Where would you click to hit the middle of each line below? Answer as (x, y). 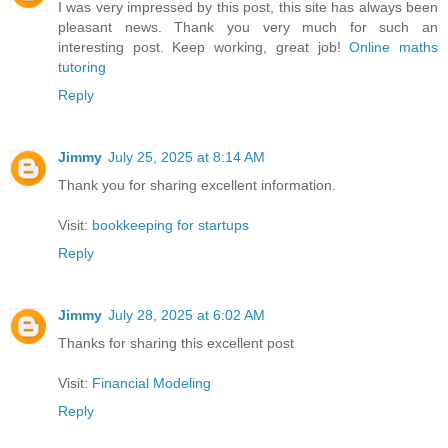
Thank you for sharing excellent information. (197, 184)
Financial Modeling (151, 382)
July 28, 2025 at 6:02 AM (186, 314)
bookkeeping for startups (170, 224)
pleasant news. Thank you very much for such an (248, 26)
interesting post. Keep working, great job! (204, 46)
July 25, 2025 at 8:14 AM (186, 156)
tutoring (82, 66)
